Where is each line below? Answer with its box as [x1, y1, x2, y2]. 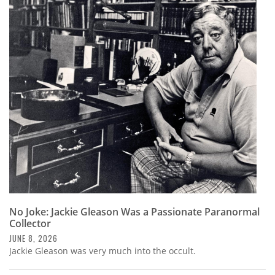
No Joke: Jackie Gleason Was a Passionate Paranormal [9, 205, 260, 219]
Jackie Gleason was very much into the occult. [9, 245, 196, 257]
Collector [9, 217, 51, 231]
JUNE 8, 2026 [9, 232, 58, 245]
